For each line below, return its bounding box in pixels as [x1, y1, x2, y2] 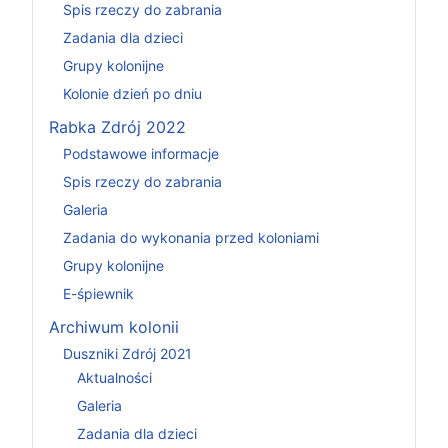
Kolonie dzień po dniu [63, 84, 202, 102]
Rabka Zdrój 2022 [49, 117, 186, 137]
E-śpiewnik [63, 284, 134, 302]
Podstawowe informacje [63, 144, 219, 162]
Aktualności [77, 369, 152, 386]
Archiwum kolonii [49, 317, 179, 337]
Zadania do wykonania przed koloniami [63, 228, 319, 246]
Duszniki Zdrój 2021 [63, 344, 192, 362]
